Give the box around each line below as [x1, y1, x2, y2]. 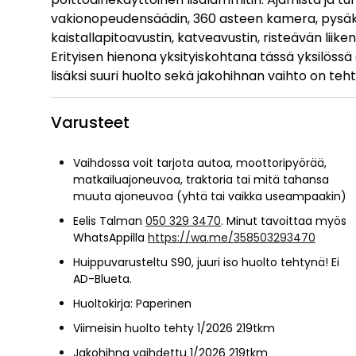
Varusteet [51, 110, 130, 133]
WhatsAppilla [73, 229, 148, 246]
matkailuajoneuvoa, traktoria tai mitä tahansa [73, 171, 329, 188]
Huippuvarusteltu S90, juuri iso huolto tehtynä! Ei [73, 253, 339, 270]
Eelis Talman [73, 212, 145, 229]
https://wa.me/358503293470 [148, 229, 315, 246]
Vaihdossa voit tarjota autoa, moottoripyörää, [73, 154, 327, 171]
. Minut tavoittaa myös [221, 212, 346, 229]
